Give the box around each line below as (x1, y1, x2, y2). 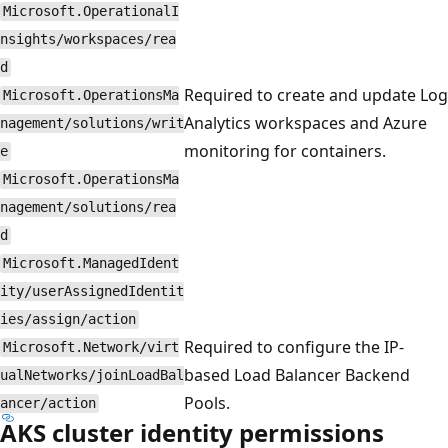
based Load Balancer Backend (184, 363, 410, 386)
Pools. (184, 391, 230, 414)
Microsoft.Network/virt (2, 339, 179, 356)
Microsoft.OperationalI (2, 3, 179, 20)
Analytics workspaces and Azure (184, 111, 427, 134)
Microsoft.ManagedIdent (2, 255, 179, 272)
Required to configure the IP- (184, 335, 404, 358)
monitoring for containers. (184, 139, 386, 162)
